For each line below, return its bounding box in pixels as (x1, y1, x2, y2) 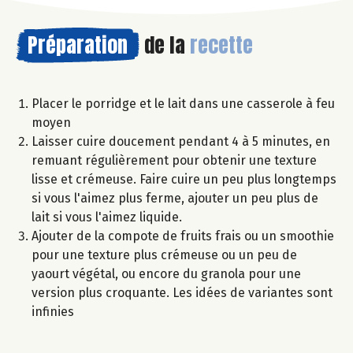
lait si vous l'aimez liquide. (32, 209, 182, 225)
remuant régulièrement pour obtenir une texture (32, 152, 317, 168)
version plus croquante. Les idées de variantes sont (32, 284, 333, 300)
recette (190, 28, 253, 61)
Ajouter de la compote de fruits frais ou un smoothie (32, 228, 334, 243)
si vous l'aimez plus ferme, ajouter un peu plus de (32, 190, 318, 206)
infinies (32, 303, 74, 319)
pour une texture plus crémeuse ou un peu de (32, 247, 297, 262)
